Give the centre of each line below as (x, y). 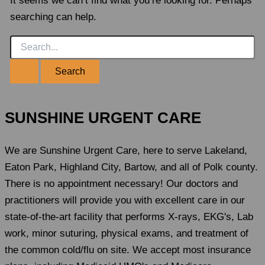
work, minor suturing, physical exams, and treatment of (127, 234)
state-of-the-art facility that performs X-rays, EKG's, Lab (129, 217)
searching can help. (54, 17)
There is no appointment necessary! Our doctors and (121, 184)
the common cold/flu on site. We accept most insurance (128, 250)
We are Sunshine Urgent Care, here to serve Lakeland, (126, 151)
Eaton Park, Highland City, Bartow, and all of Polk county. (131, 167)
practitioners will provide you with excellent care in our (125, 201)
